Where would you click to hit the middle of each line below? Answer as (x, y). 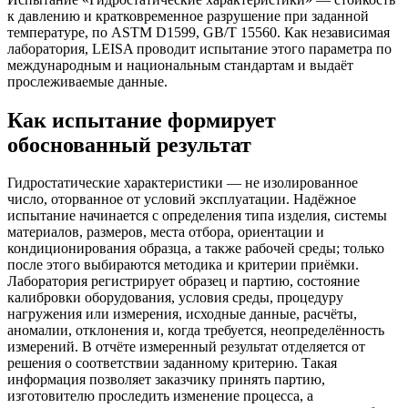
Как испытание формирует (142, 120)
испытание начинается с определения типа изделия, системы (197, 216)
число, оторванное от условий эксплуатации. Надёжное (182, 199)
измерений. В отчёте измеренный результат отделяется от (186, 347)
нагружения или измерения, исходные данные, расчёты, (182, 314)
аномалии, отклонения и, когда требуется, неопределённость (196, 331)
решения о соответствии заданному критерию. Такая (172, 363)
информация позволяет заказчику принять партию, (166, 380)
